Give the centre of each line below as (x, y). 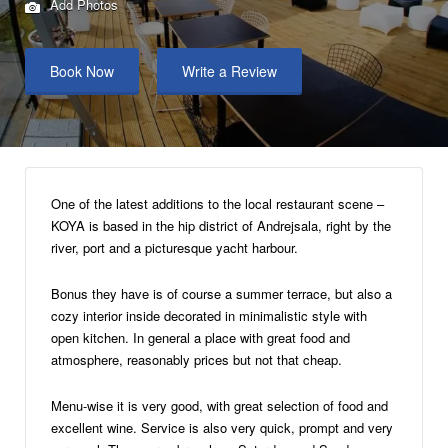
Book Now (82, 71)
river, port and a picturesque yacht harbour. (174, 247)
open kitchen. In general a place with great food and (200, 337)
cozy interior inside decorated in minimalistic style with (209, 315)
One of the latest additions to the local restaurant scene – (217, 203)
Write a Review (229, 71)
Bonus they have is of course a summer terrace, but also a (221, 293)
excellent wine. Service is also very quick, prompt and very (222, 427)
